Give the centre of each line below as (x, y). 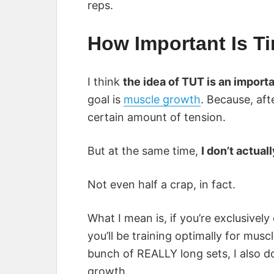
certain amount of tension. (157, 117)
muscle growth (162, 100)
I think (105, 82)
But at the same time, (144, 151)
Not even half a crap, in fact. (161, 185)
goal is (106, 100)
